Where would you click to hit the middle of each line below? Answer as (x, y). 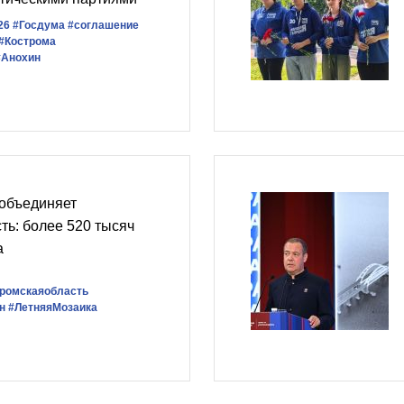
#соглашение (103, 25)
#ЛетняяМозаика (53, 308)
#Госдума (39, 25)
